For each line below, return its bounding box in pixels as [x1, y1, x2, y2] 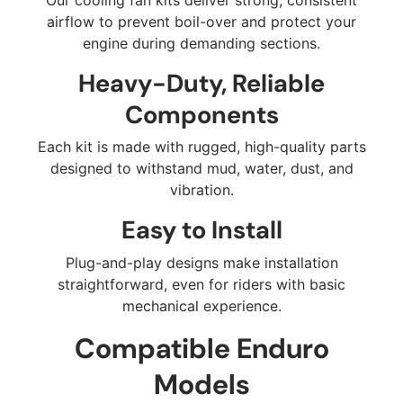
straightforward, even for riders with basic [58, 274, 345, 293]
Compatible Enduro [74, 329, 329, 367]
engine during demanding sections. [83, 33, 320, 52]
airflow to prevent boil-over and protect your [47, 12, 356, 31]
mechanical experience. [121, 296, 282, 315]
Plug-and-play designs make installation [65, 253, 338, 272]
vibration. [169, 181, 234, 200]
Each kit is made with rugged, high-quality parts [37, 138, 366, 157]
